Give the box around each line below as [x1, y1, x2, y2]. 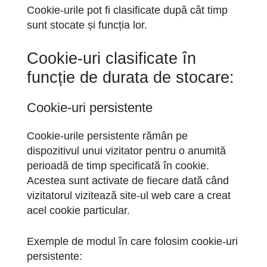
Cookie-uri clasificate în [27, 49, 196, 67]
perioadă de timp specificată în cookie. [27, 160, 209, 172]
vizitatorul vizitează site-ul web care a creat [27, 190, 231, 201]
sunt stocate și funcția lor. [27, 19, 147, 31]
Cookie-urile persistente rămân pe [27, 130, 188, 142]
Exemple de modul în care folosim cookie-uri [27, 235, 238, 247]
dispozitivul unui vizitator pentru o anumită [27, 145, 226, 157]
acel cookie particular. [27, 204, 130, 216]
